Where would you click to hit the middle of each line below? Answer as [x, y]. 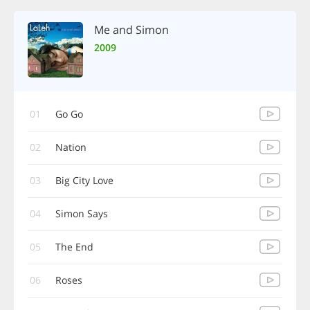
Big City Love [84, 180]
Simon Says [82, 213]
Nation [71, 147]
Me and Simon [131, 30]
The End [74, 247]
